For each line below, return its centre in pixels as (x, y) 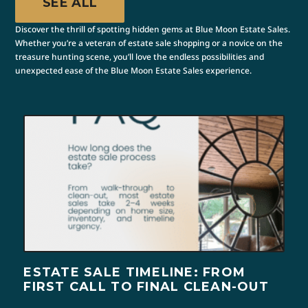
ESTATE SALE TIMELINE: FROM (135, 272)
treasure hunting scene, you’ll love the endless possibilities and (140, 56)
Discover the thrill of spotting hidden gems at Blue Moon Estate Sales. (153, 29)
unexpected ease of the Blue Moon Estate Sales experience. (134, 70)
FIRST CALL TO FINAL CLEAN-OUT (146, 286)
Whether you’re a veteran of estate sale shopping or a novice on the (149, 43)
